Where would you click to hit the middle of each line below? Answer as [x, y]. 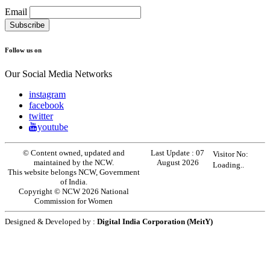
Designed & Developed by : [51, 222]
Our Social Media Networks [58, 74]
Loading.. [229, 165]
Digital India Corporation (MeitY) [155, 222]
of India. [74, 182]
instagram [47, 95]
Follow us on [23, 50]
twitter [41, 116]
